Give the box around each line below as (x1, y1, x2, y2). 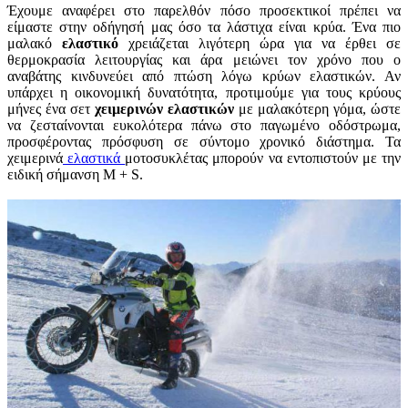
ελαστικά (63, 150, 126, 167)
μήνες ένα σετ (7, 101, 95, 117)
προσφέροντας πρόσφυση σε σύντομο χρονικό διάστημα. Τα (7, 134, 401, 150)
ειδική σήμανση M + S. (7, 167, 143, 183)
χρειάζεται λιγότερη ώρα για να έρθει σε (128, 36, 401, 52)
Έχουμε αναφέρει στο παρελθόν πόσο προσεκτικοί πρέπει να (7, 3, 401, 19)
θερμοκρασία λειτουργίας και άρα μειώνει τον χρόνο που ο (7, 52, 401, 68)
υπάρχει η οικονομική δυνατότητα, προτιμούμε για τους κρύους (7, 85, 401, 101)
